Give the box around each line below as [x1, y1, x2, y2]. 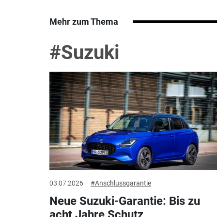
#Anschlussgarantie [91, 179, 151, 187]
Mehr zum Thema [49, 16, 118, 27]
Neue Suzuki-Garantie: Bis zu [49, 194, 200, 208]
